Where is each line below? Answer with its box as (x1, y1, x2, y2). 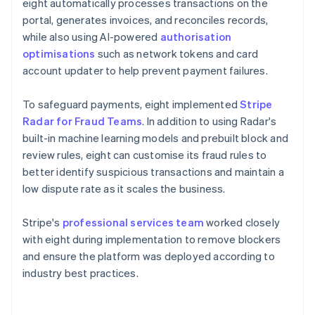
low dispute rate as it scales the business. (22, 181, 226, 195)
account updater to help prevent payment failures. (22, 63, 268, 77)
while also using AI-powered (22, 29, 160, 44)
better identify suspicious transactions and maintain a (22, 164, 284, 179)
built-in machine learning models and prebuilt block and (22, 130, 289, 145)
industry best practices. (22, 265, 139, 280)
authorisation (160, 29, 232, 44)
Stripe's (22, 214, 63, 229)
